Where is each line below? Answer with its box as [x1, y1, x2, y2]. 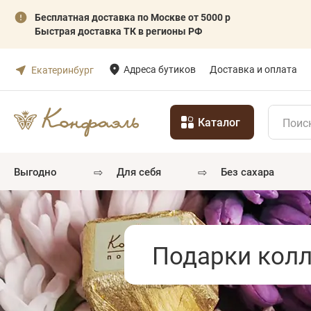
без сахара [226, 165, 274, 178]
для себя [124, 165, 161, 178]
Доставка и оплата [210, 62, 297, 76]
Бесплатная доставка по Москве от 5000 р [35, 10, 230, 24]
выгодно [20, 165, 57, 178]
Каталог [198, 115, 240, 129]
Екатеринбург [31, 62, 94, 76]
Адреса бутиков [124, 62, 196, 76]
